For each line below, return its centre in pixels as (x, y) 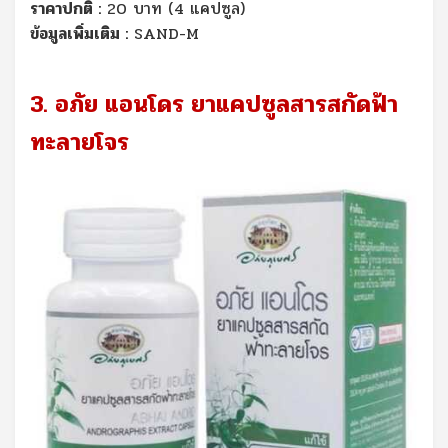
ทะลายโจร (79, 142)
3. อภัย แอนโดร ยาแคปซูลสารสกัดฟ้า (214, 104)
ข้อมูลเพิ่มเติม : (79, 33)
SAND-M (166, 33)
